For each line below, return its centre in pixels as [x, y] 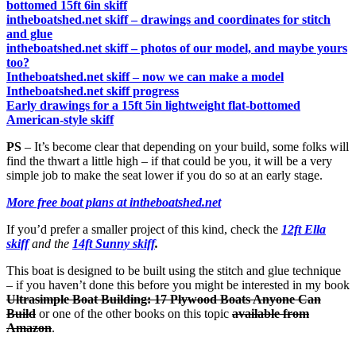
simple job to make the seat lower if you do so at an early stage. [164, 175]
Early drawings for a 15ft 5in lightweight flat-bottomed [153, 105]
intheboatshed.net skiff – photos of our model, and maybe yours [177, 48]
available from [271, 313]
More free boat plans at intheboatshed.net [114, 202]
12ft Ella [304, 229]
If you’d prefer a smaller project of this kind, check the [144, 229]
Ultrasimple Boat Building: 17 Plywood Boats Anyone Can [164, 299]
